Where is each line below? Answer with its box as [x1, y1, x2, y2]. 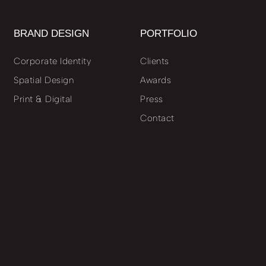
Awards [140, 75, 171, 86]
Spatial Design [14, 75, 74, 86]
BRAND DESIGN [14, 28, 89, 40]
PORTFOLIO [140, 28, 197, 40]
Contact [140, 113, 175, 124]
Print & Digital [14, 94, 72, 105]
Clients [140, 56, 169, 67]
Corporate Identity [14, 56, 91, 67]
